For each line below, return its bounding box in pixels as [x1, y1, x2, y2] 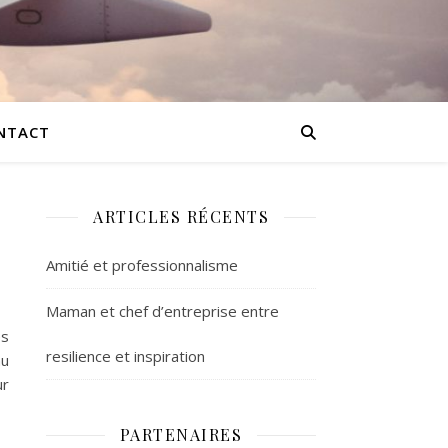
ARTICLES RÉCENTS [93, 206, 269, 227]
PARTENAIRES [119, 424, 243, 445]
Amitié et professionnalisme [46, 255, 238, 275]
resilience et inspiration [46, 346, 205, 366]
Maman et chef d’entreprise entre [46, 301, 279, 321]
